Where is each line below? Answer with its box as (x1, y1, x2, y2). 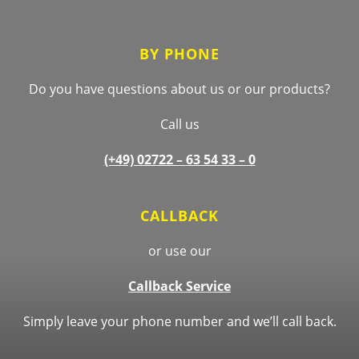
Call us (159, 115, 200, 134)
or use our (147, 242, 212, 260)
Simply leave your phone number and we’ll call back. (22, 313, 337, 331)
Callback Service (128, 277, 231, 296)
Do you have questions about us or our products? (29, 80, 330, 99)
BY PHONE (139, 44, 220, 64)
